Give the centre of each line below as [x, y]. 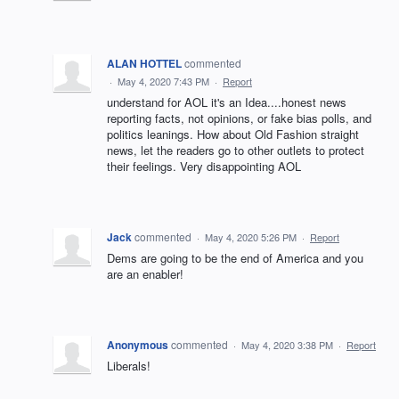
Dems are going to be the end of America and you [235, 258]
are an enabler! [145, 274]
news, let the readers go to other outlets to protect [236, 150]
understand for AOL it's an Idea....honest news [227, 102]
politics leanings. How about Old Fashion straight [233, 134]
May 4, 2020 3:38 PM [287, 345]
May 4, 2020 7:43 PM [163, 81]
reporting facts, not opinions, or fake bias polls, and [239, 118]
